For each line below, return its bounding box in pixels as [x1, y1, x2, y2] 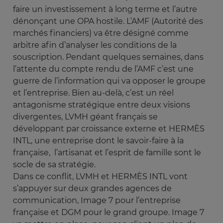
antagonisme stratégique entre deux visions [13, 100, 192, 110]
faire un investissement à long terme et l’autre [13, 4, 197, 14]
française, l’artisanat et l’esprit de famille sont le [13, 148, 201, 158]
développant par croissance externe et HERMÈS [13, 124, 205, 134]
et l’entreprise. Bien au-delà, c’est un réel [13, 88, 174, 98]
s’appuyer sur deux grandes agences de [13, 184, 172, 194]
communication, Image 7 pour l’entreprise [13, 196, 181, 206]
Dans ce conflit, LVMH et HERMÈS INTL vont [13, 172, 188, 182]
